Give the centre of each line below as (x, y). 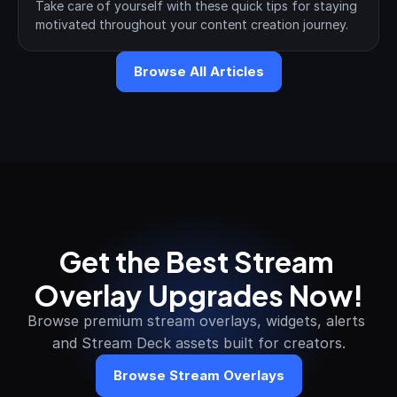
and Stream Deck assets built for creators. (198, 343)
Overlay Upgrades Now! (198, 293)
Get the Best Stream (196, 260)
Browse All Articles (198, 71)
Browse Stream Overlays (198, 375)
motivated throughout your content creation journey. (192, 24)
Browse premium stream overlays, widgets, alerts (196, 321)
